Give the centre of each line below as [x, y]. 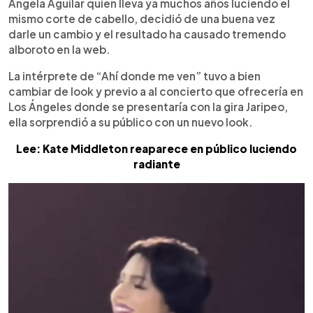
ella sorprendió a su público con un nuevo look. [131, 122]
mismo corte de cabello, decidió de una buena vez [142, 18]
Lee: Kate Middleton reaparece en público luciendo [156, 148]
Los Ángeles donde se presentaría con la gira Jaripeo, [148, 106]
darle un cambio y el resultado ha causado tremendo [147, 34]
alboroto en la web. [59, 49]
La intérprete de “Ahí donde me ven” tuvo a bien [134, 75]
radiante [156, 163]
